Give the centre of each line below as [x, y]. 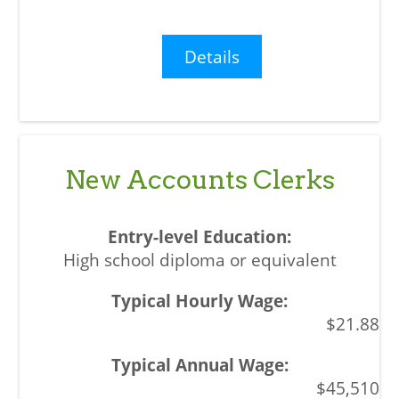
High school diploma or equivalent [199, 259]
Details [212, 57]
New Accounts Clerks [199, 179]
